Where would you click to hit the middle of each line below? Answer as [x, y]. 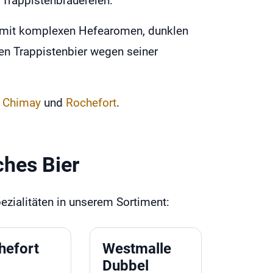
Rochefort [91, 102]
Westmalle [137, 248]
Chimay [22, 102]
